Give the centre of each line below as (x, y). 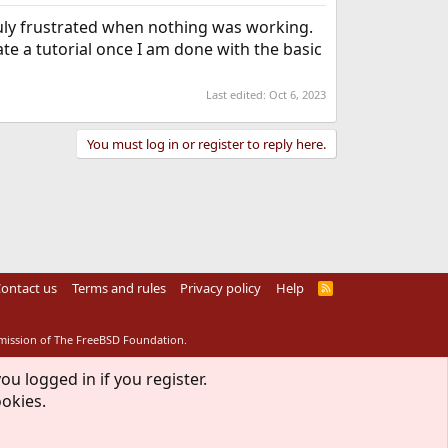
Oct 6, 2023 (297, 94)
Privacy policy (221, 288)
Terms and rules (118, 288)
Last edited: (237, 94)
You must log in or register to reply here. (206, 143)
